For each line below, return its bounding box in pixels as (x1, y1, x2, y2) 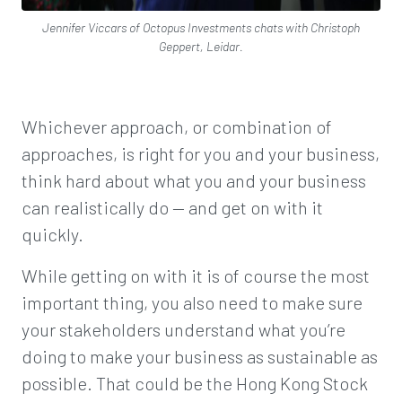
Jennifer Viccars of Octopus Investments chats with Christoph (42, 20, 360, 35)
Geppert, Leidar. (159, 39, 243, 54)
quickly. (22, 223, 83, 245)
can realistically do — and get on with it (22, 197, 323, 218)
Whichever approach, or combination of (22, 116, 332, 137)
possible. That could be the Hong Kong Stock (22, 372, 368, 394)
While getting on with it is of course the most (22, 265, 370, 286)
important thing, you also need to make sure (22, 292, 363, 313)
